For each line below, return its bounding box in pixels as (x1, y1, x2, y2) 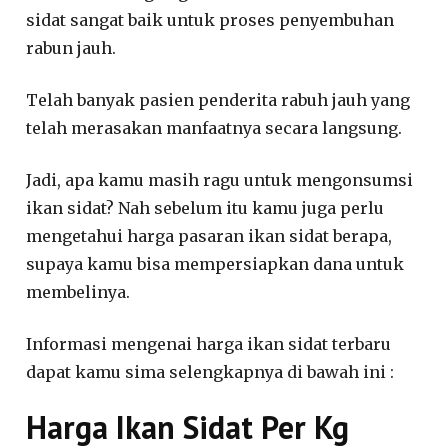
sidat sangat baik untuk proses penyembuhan (26, 9, 395, 30)
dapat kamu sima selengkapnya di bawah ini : (26, 361, 395, 382)
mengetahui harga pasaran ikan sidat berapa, (26, 225, 393, 246)
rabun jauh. (26, 37, 117, 58)
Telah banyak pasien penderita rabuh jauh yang (26, 89, 411, 110)
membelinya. (26, 281, 131, 302)
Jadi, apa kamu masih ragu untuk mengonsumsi (26, 169, 414, 190)
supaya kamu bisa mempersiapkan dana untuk (26, 253, 405, 274)
